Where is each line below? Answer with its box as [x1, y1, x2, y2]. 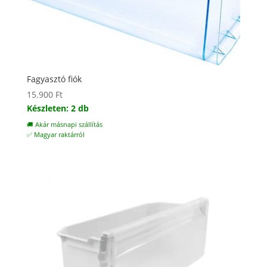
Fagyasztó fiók [26, 73, 82, 85]
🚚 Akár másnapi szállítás [26, 120, 103, 129]
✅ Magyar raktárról [26, 131, 85, 139]
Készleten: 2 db [26, 103, 89, 114]
